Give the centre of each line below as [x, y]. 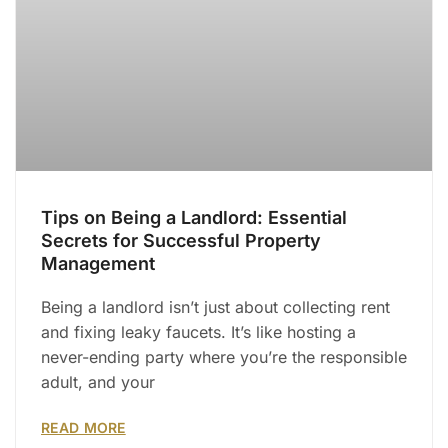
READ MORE [83, 428]
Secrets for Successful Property [181, 241]
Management [98, 264]
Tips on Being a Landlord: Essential [194, 218]
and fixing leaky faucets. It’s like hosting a [198, 332]
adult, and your [98, 382]
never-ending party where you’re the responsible [224, 357]
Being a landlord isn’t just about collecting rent [215, 307]
